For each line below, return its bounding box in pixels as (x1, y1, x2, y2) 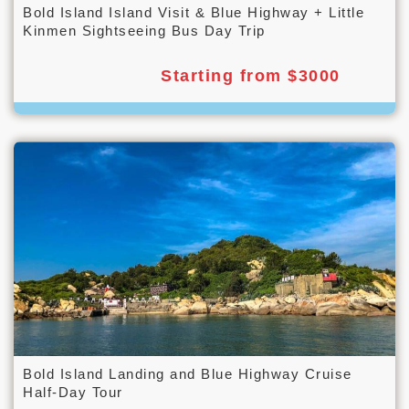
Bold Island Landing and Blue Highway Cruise (23, 366, 352, 383)
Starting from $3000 (161, 67, 341, 86)
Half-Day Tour (23, 384, 123, 401)
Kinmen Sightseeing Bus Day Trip (23, 23, 266, 39)
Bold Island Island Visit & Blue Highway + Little (23, 5, 364, 21)
